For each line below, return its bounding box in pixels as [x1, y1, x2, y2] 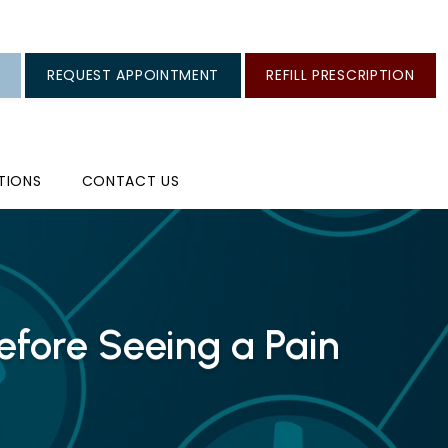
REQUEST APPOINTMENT [46, 65, 220, 85]
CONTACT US [81, 171, 180, 191]
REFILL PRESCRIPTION [266, 65, 415, 85]
